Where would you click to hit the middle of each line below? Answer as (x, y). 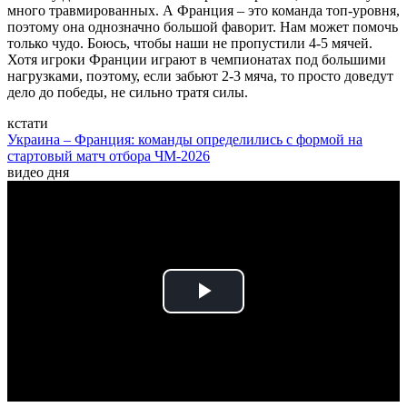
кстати (28, 124)
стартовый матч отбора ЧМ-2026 (109, 156)
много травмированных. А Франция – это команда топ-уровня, (203, 11)
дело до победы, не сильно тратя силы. (128, 93)
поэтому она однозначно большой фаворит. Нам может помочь (203, 27)
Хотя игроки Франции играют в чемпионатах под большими (197, 60)
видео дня (38, 173)
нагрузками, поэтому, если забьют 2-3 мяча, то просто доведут (200, 76)
